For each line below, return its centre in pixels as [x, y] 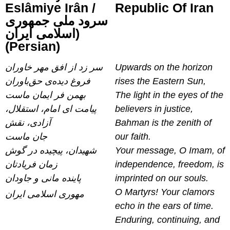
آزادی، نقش [28, 122]
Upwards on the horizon [164, 67]
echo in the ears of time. [164, 206]
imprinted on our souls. [162, 178]
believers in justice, [154, 109]
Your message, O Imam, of [170, 150]
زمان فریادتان [31, 164]
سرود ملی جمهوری [56, 20]
